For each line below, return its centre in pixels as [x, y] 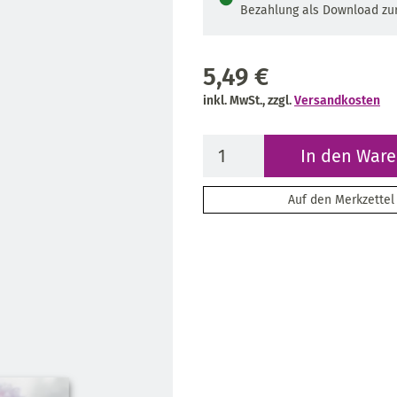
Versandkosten [337, 100]
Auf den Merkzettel [342, 199]
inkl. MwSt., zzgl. [249, 100]
